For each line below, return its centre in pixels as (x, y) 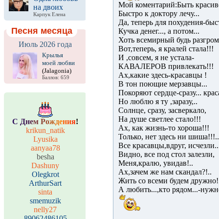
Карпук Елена (49, 14)
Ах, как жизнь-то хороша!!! (164, 128)
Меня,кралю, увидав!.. (156, 163)
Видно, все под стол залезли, (166, 154)
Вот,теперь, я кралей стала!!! (166, 49)
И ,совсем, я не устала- (156, 57)
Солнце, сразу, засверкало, (162, 110)
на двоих (48, 7)
